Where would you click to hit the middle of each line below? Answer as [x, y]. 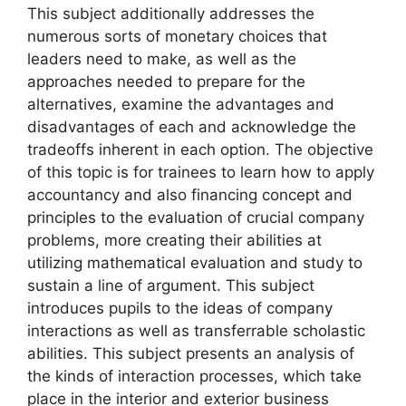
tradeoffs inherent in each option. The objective [200, 149]
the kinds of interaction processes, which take [194, 376]
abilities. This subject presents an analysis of [191, 353]
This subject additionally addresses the [171, 13]
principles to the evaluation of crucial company [196, 217]
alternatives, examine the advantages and [181, 104]
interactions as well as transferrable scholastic [196, 330]
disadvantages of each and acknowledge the [192, 126]
